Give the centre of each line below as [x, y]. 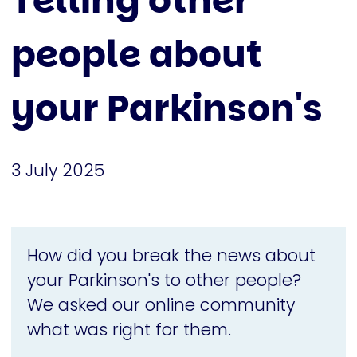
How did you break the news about [171, 256]
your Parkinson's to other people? [164, 280]
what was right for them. [129, 330]
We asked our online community [161, 305]
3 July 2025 [58, 171]
